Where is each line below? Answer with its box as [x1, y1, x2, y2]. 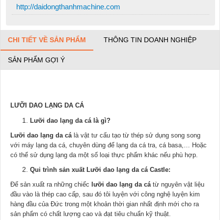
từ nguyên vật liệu [151, 180, 204, 188]
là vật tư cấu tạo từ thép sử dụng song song [72, 131, 200, 139]
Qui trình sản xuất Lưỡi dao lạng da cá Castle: [30, 165, 170, 173]
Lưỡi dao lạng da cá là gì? [30, 116, 110, 124]
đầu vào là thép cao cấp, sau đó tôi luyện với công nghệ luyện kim [10, 190, 200, 198]
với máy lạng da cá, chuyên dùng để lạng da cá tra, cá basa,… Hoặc [10, 141, 207, 149]
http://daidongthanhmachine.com [14, 2, 120, 11]
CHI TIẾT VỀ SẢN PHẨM [8, 35, 86, 44]
